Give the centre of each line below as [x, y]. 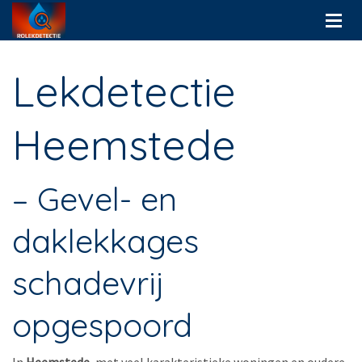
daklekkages [105, 241]
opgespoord [102, 325]
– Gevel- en [95, 199]
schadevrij [88, 283]
